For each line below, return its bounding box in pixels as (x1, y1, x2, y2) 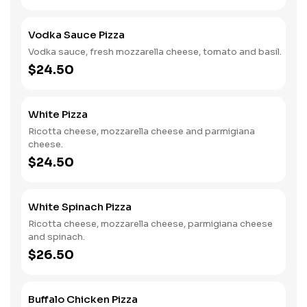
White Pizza (28, 108, 88, 121)
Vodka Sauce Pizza (28, 28, 125, 41)
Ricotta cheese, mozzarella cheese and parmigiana (28, 125, 255, 137)
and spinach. (28, 231, 85, 243)
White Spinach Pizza (28, 200, 132, 213)
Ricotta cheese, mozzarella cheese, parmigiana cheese (28, 218, 273, 230)
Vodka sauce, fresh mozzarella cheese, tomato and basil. (28, 46, 282, 58)
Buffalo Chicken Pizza (28, 293, 138, 306)
